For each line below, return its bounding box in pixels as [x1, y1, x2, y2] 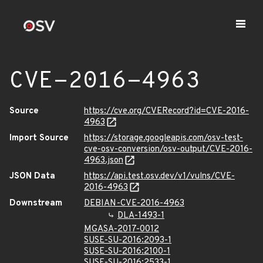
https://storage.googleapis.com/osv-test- [84, 133, 243, 144]
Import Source [9, 133, 69, 144]
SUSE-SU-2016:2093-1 [84, 235, 171, 246]
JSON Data [9, 171, 55, 182]
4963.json [84, 155, 123, 166]
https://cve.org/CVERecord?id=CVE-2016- [84, 106, 249, 117]
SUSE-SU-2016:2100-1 [84, 246, 170, 257]
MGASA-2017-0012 [84, 224, 159, 235]
